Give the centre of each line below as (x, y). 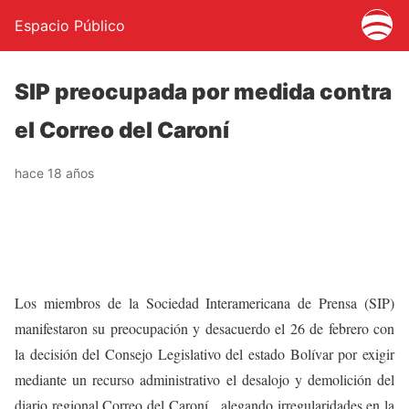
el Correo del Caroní (122, 130)
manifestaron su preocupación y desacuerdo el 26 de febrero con (204, 328)
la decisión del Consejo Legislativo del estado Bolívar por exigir (204, 354)
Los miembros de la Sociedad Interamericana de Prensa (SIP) (204, 303)
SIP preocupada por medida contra (203, 92)
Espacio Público (70, 26)
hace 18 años (54, 173)
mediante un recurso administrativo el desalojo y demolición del (204, 379)
